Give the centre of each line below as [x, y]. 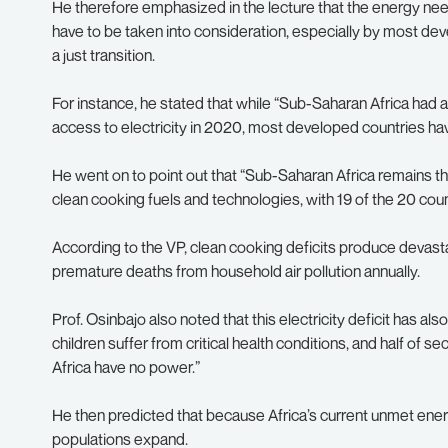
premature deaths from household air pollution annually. [236, 271]
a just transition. [103, 55]
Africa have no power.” [126, 367]
